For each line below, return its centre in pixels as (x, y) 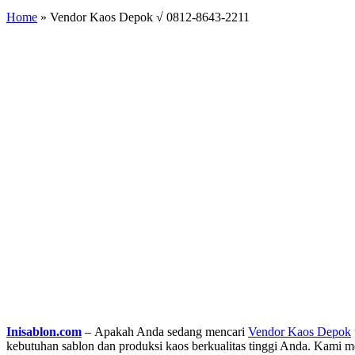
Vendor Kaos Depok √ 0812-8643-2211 (150, 17)
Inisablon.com (44, 331)
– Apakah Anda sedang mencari (166, 331)
